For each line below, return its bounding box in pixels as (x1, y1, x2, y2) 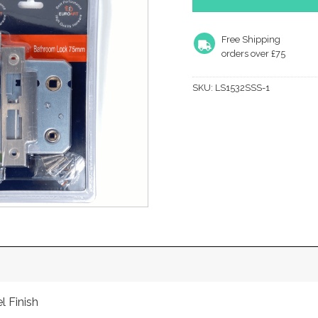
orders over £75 (221, 48, 285, 60)
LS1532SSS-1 (215, 82, 270, 93)
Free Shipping (221, 34, 280, 45)
